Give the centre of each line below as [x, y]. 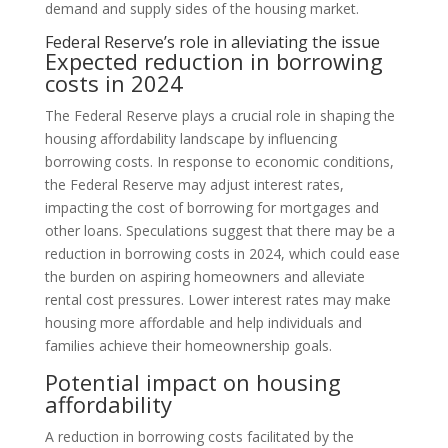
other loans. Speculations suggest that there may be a [219, 230]
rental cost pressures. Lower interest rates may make [217, 299]
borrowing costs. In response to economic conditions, [219, 161]
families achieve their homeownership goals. [188, 345]
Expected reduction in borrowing [213, 60]
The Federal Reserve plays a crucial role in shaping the [219, 115]
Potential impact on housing [192, 381]
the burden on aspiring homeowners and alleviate [204, 276]
